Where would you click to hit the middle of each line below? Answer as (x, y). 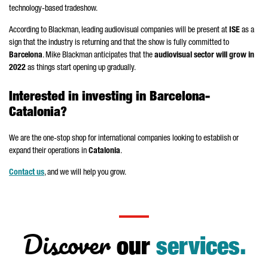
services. (201, 249)
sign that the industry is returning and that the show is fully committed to (119, 43)
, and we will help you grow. (85, 173)
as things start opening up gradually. (81, 68)
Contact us (27, 173)
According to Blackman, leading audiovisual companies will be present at (119, 31)
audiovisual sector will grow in (204, 56)
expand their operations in (49, 151)
